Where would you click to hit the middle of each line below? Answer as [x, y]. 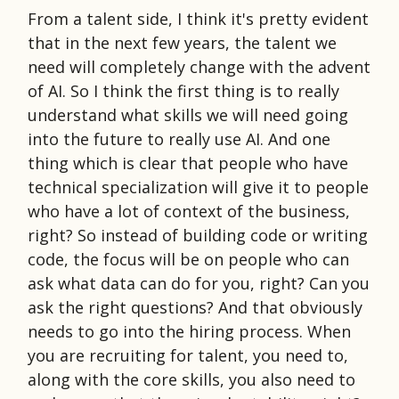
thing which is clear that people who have [188, 163]
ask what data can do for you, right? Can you [199, 283]
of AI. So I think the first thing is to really [183, 90]
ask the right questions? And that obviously [195, 307]
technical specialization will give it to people [198, 187]
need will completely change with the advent [199, 66]
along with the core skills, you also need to [191, 379]
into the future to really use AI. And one [179, 138]
